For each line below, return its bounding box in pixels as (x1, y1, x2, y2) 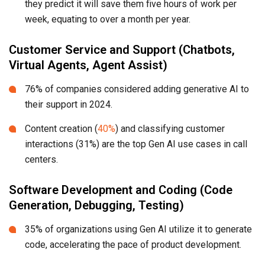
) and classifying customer (115, 123, 225, 135)
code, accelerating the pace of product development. (25, 239, 241, 251)
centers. (25, 154, 58, 166)
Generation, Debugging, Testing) (9, 198, 184, 213)
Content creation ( (25, 123, 98, 135)
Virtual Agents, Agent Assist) (9, 58, 167, 73)
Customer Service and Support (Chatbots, (9, 43, 235, 57)
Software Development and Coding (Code (9, 183, 232, 198)
